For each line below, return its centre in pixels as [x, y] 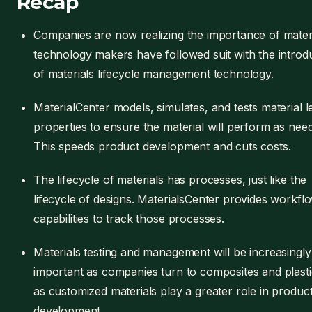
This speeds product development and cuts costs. [162, 146]
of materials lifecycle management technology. [154, 74]
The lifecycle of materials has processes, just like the [170, 180]
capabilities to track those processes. [129, 219]
